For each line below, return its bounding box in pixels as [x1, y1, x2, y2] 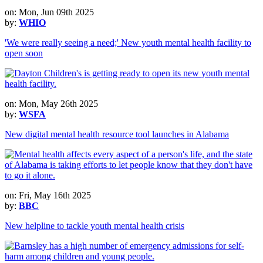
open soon [5, 48, 43, 58]
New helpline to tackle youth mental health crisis [5, 220, 184, 231]
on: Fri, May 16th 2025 [5, 190, 91, 200]
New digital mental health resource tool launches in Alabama [5, 129, 229, 139]
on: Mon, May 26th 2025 [5, 98, 98, 109]
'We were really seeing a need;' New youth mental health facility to [5, 37, 251, 48]
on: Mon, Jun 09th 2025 [5, 6, 94, 17]
